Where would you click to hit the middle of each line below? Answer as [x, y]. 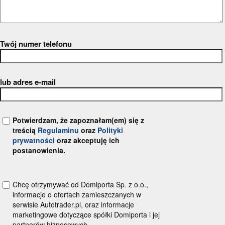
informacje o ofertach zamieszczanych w [77, 194]
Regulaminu [59, 130]
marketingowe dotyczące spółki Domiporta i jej [86, 214]
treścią [25, 130]
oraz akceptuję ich [87, 140]
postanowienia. [39, 150]
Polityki [110, 130]
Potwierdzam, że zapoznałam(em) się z [79, 120]
